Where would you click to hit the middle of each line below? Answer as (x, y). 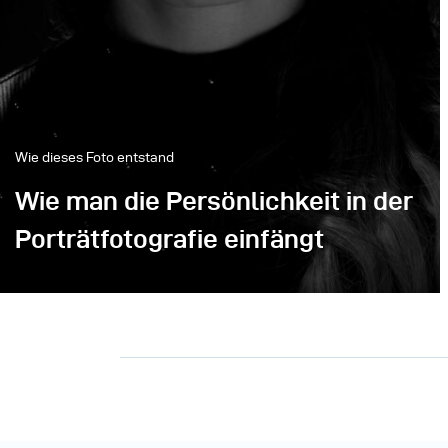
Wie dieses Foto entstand (94, 157)
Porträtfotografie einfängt (169, 239)
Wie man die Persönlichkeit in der (214, 201)
